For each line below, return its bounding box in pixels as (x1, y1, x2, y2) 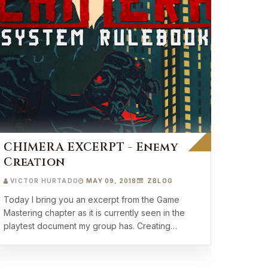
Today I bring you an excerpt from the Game (4, 194, 179, 205)
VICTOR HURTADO (10, 177, 79, 184)
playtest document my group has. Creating (4, 221, 137, 231)
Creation (4, 154, 66, 170)
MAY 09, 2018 (86, 177, 137, 184)
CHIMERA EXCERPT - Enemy (4, 139, 178, 155)
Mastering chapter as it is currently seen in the (4, 208, 185, 218)
